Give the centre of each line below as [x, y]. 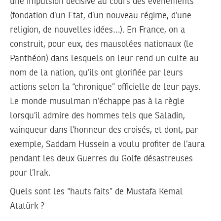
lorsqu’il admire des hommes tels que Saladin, [97, 116]
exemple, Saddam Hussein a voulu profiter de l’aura [107, 144]
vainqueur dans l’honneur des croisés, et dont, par [104, 130]
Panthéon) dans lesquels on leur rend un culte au [104, 58]
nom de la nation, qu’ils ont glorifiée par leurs [96, 73]
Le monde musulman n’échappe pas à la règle [97, 101]
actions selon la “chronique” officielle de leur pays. [105, 87]
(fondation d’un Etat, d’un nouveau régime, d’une [101, 16]
